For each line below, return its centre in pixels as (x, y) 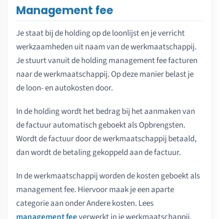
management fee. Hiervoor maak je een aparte (95, 189)
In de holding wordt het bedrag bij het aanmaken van (106, 111)
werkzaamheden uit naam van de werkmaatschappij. (106, 47)
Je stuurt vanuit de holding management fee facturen (107, 60)
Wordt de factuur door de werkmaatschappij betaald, (106, 139)
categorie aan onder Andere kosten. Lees (85, 203)
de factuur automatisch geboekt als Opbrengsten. (101, 125)
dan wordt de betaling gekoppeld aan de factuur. (99, 152)
